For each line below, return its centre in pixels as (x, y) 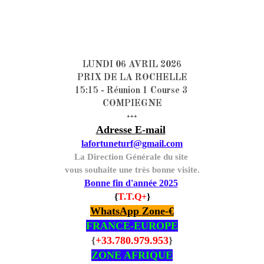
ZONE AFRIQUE (132, 255)
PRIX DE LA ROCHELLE (132, 77)
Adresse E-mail (131, 129)
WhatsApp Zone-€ (132, 211)
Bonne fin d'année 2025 (131, 183)
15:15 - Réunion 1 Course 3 (132, 90)
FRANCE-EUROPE (132, 225)
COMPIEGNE (132, 103)
